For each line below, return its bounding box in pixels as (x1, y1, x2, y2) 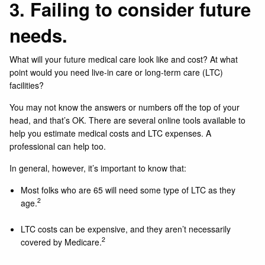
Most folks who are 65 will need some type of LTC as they (20, 183, 235, 196)
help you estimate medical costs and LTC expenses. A (9, 127, 212, 139)
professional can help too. (9, 140, 106, 152)
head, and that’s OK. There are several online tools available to (9, 114, 246, 126)
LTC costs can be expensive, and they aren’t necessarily (20, 222, 231, 235)
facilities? (9, 79, 47, 91)
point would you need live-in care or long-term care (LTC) (9, 66, 224, 78)
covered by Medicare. (20, 235, 102, 248)
